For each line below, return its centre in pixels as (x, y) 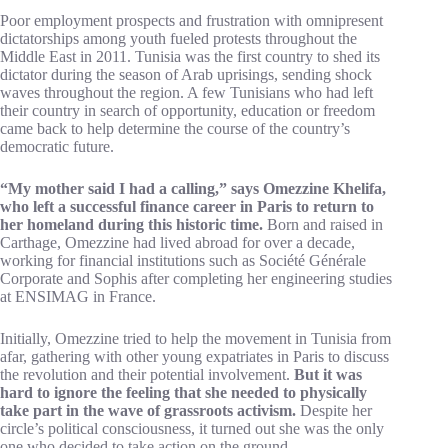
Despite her (334, 410)
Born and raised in (323, 224)
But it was (326, 374)
